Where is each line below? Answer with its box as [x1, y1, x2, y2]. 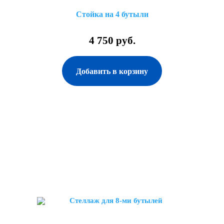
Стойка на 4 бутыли [75, 10, 148, 18]
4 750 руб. [88, 34, 135, 46]
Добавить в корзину [76, 67, 148, 75]
